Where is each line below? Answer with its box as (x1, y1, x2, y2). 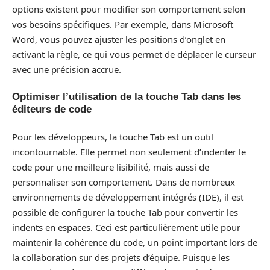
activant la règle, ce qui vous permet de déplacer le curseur (12, 48, 256, 60)
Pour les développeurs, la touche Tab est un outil (12, 130, 213, 143)
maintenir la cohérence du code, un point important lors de (12, 236, 257, 248)
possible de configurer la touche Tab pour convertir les (12, 206, 238, 218)
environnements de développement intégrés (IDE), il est (12, 190, 243, 203)
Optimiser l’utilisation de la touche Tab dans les (12, 91, 241, 102)
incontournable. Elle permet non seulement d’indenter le (12, 145, 246, 158)
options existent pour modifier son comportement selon (12, 2, 245, 15)
